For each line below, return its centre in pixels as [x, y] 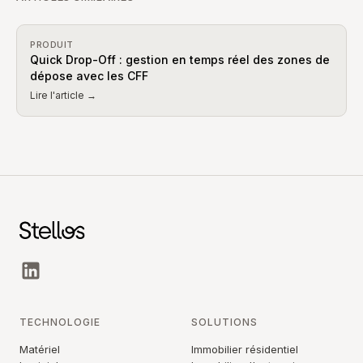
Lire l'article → [63, 95]
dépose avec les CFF [89, 76]
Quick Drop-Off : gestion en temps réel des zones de [180, 60]
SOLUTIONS [224, 322]
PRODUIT [52, 45]
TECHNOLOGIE [60, 322]
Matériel [40, 349]
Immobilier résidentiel [245, 349]
